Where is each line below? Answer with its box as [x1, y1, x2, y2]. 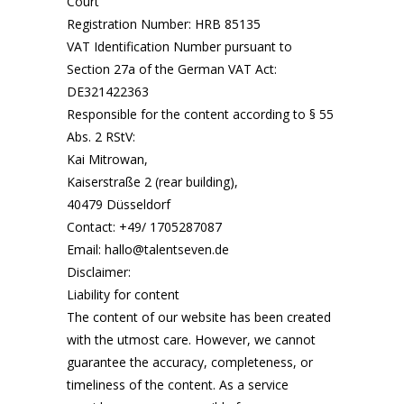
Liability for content [67, 286, 179, 303]
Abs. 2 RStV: [67, 128, 135, 145]
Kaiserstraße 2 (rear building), [67, 173, 238, 190]
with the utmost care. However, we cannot [67, 331, 316, 348]
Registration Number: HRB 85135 [67, 15, 261, 32]
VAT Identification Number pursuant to [67, 38, 292, 55]
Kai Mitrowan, [67, 151, 148, 168]
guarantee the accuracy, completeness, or [67, 353, 313, 371]
